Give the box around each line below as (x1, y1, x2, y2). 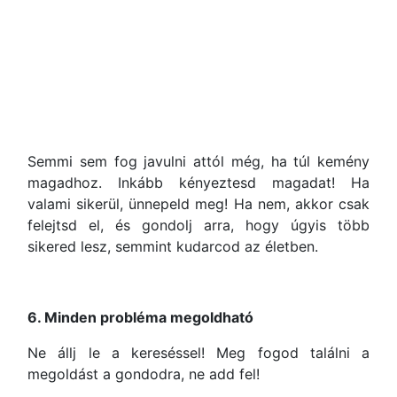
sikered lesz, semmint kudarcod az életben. (27, 237, 318, 255)
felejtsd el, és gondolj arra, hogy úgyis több (27, 216, 370, 234)
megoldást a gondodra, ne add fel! (27, 365, 260, 383)
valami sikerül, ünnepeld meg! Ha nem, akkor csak (27, 195, 370, 213)
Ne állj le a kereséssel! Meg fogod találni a (27, 344, 370, 362)
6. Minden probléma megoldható (27, 308, 253, 326)
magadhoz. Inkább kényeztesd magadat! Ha (27, 174, 370, 191)
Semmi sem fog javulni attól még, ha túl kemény (27, 152, 370, 170)
